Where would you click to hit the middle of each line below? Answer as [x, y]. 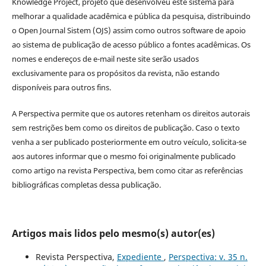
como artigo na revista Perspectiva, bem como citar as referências [127, 170]
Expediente [140, 256]
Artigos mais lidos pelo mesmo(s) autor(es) [113, 233]
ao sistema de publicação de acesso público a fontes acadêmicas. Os [131, 44]
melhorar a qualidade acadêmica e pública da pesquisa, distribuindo [131, 16]
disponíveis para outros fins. [61, 87]
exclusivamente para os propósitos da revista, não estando [115, 73]
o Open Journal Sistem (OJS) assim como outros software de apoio [129, 30]
